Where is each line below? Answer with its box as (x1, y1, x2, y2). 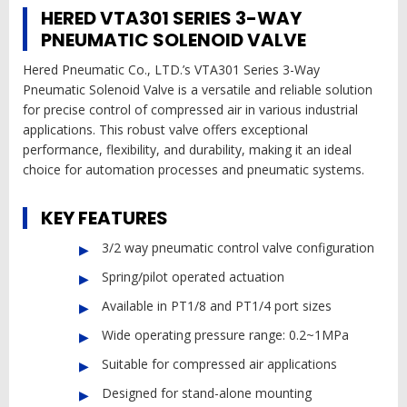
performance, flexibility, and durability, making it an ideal (23, 141, 352, 159)
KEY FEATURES (41, 205, 168, 232)
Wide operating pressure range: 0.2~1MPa (102, 326, 349, 344)
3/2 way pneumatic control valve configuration (102, 239, 374, 257)
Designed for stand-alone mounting (102, 384, 312, 402)
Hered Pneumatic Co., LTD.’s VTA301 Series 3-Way (23, 61, 320, 79)
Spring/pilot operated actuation (102, 268, 284, 286)
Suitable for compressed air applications (102, 355, 337, 373)
